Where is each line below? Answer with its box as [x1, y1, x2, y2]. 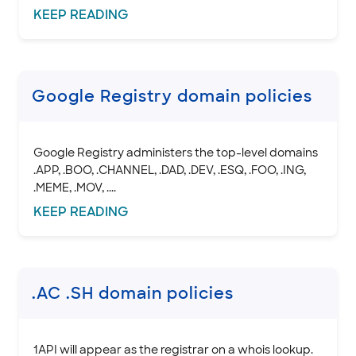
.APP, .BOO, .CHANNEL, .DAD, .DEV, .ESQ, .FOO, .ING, [33, 162, 306, 177]
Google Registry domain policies [32, 85, 312, 106]
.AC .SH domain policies [32, 282, 234, 304]
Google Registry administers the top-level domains [33, 145, 318, 160]
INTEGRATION [13, 39, 99, 56]
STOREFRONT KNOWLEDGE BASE [13, 70, 222, 87]
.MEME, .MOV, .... [33, 180, 116, 195]
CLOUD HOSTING [13, 101, 122, 118]
